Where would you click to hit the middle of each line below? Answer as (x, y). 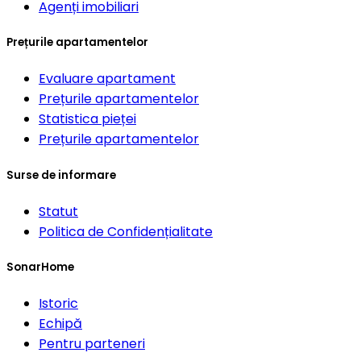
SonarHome (40, 267)
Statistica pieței (87, 119)
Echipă (60, 324)
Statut (58, 211)
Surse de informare (61, 175)
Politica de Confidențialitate (126, 231)
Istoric (58, 304)
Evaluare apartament (107, 79)
